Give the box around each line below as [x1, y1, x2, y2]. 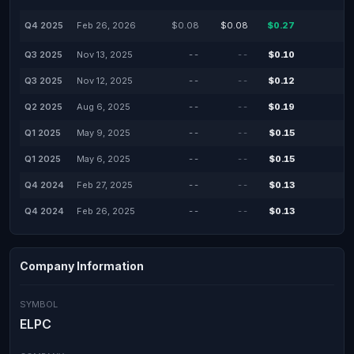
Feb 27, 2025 [77, 179, 133, 190]
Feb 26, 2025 [77, 205, 135, 217]
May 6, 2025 [77, 153, 130, 164]
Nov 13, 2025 [77, 49, 133, 60]
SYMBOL [20, 299, 58, 310]
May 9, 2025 [77, 127, 130, 138]
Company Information [20, 259, 144, 273]
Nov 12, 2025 [77, 75, 133, 86]
